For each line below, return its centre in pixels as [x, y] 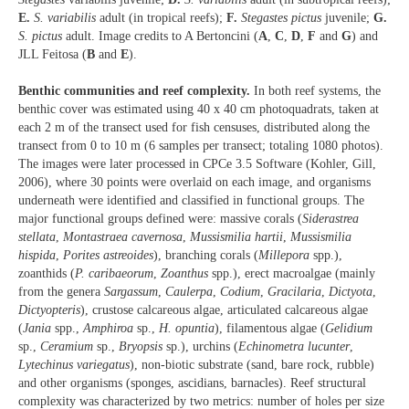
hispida [37, 256]
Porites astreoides [108, 256]
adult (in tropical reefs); [161, 17]
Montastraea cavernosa [123, 237]
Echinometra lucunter [294, 347]
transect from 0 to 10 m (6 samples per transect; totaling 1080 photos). [201, 146]
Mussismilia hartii [236, 237]
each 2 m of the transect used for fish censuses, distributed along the [194, 128]
